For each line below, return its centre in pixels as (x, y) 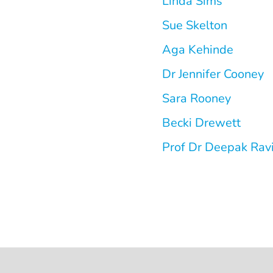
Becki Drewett (201, 123)
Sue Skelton (195, 25)
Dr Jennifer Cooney (213, 74)
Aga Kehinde (198, 50)
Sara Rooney (197, 98)
